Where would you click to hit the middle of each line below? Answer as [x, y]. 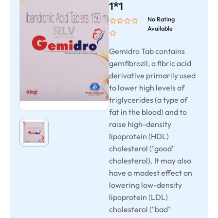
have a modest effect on [151, 173]
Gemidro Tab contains [147, 51]
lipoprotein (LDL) [138, 197]
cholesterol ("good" [142, 148]
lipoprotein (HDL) [139, 136]
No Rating [161, 19]
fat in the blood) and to [148, 112]
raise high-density [140, 124]
